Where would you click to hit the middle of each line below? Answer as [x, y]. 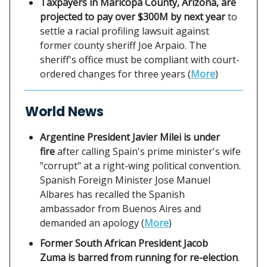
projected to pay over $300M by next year [133, 16]
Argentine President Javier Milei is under [130, 137]
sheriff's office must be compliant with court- [140, 59]
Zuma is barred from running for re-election [139, 257]
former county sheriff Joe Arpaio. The [123, 45]
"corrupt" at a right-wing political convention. [140, 165]
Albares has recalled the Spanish [112, 194]
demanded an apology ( [92, 223]
